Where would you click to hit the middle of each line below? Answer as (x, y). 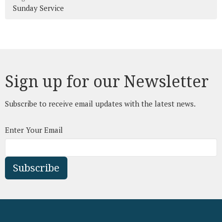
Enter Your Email (34, 130)
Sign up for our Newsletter (107, 81)
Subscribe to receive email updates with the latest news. (100, 103)
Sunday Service (38, 8)
